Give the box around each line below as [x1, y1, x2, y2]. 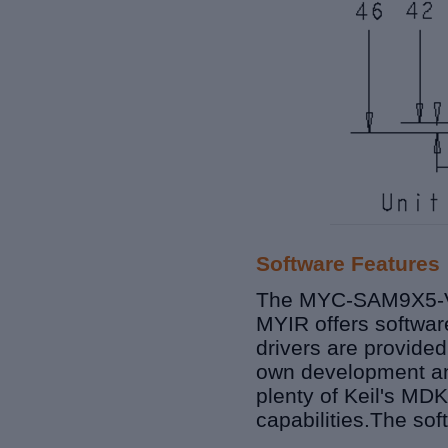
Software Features [256, 252, 440, 276]
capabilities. [256, 408, 370, 432]
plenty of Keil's [256, 384, 401, 408]
